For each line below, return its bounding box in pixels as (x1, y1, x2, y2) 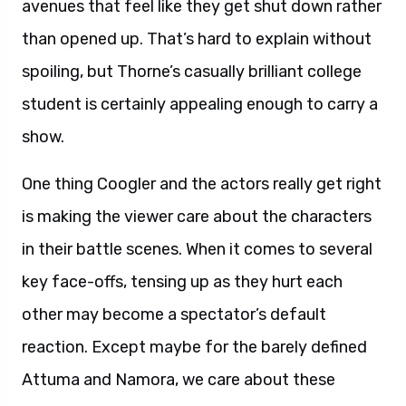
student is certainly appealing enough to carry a (22, 94, 378, 114)
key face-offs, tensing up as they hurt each (22, 272, 343, 292)
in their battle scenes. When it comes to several (22, 239, 372, 259)
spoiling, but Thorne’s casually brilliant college (22, 62, 362, 82)
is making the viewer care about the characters (22, 207, 372, 227)
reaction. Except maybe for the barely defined (22, 337, 367, 357)
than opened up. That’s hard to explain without (22, 29, 372, 49)
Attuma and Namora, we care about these (22, 370, 335, 390)
